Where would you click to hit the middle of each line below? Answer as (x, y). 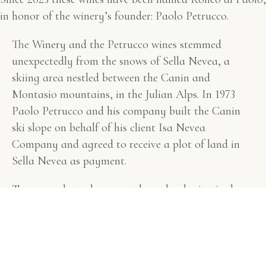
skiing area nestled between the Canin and (111, 77)
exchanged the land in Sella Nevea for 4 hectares (126, 206)
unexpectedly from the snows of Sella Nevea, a (121, 61)
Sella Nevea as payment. (69, 161)
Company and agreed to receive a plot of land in (126, 144)
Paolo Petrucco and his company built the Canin (126, 111)
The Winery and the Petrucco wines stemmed (117, 44)
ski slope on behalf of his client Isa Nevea (109, 127)
